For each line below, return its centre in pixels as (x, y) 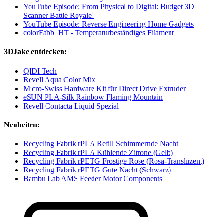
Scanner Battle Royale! (59, 15)
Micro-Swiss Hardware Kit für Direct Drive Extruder (104, 88)
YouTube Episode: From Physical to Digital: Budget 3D (109, 7)
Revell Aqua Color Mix (59, 79)
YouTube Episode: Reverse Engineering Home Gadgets (108, 24)
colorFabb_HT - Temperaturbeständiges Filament (99, 33)
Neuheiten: (22, 124)
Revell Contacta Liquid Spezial (71, 106)
